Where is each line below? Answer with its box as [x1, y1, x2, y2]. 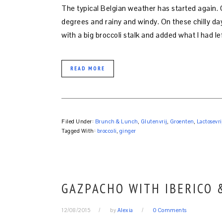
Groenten [169, 117, 194, 125]
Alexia [117, 206, 133, 214]
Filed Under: [61, 117, 95, 125]
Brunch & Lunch [95, 117, 138, 125]
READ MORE [70, 64, 105, 72]
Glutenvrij [140, 117, 167, 125]
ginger [119, 127, 136, 134]
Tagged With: [61, 127, 97, 134]
